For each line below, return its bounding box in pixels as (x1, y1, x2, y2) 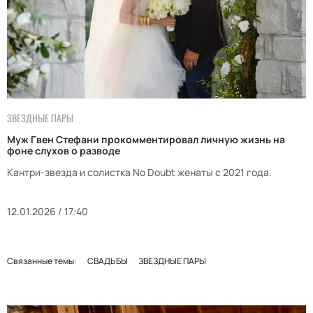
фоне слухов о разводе (7, 144, 120, 158)
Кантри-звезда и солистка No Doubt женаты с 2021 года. (7, 166, 272, 180)
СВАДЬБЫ (87, 255, 128, 268)
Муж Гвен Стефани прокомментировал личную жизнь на (7, 133, 285, 147)
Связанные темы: (7, 255, 77, 268)
